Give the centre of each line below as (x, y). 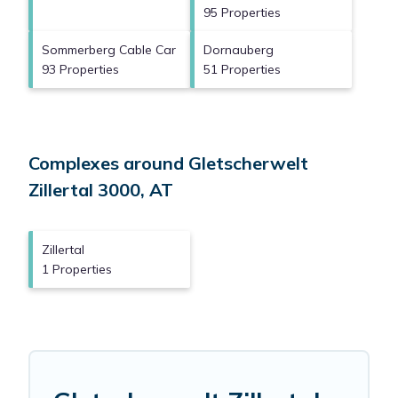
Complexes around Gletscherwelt (168, 163)
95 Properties (242, 13)
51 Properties (242, 70)
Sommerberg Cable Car (109, 50)
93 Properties (80, 70)
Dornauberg (239, 50)
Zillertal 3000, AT (101, 190)
